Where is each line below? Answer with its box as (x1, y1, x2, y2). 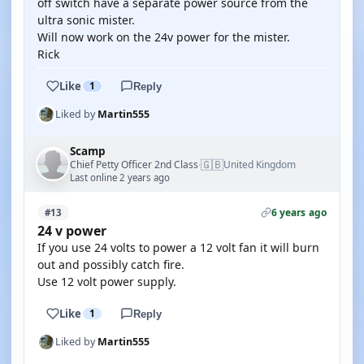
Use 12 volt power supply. (37, 274, 176, 289)
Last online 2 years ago (70, 171, 170, 184)
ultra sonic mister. (37, 12, 135, 28)
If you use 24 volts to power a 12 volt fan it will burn (37, 240, 319, 255)
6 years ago (271, 206, 327, 219)
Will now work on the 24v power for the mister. (37, 29, 290, 45)
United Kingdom (223, 158, 296, 171)
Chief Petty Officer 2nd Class (70, 157, 198, 171)
